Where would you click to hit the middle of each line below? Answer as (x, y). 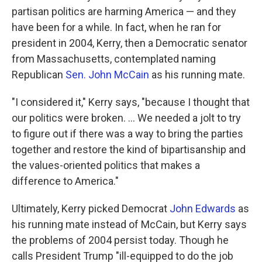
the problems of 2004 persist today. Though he (120, 240)
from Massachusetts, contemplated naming (114, 59)
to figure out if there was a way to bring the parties (127, 134)
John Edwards (203, 208)
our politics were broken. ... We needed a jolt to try (126, 118)
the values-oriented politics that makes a (106, 165)
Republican (39, 75)
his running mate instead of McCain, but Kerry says (129, 224)
